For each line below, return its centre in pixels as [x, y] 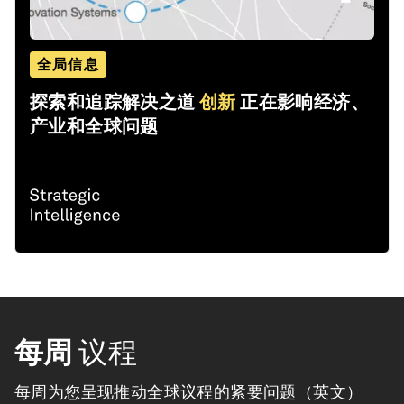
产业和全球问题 [94, 127]
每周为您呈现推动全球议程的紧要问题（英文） [189, 392]
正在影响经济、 [305, 102]
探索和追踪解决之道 [113, 102]
